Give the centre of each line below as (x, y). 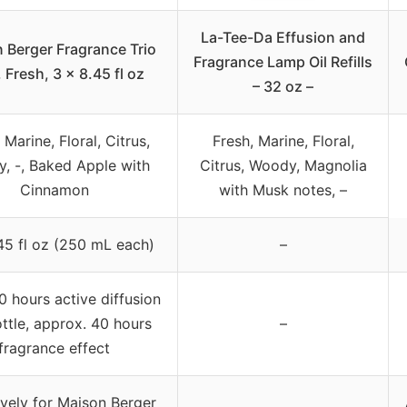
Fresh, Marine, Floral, (283, 140)
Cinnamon (54, 189)
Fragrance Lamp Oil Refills (283, 61)
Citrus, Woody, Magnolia (283, 165)
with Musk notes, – (283, 189)
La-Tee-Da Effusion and (283, 37)
